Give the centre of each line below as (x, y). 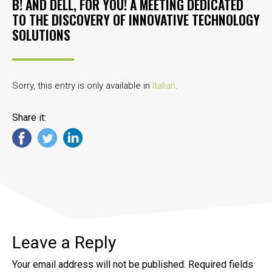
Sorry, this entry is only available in (82, 85)
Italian (164, 85)
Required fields (221, 265)
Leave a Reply (64, 243)
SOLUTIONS (41, 35)
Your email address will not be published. (99, 265)
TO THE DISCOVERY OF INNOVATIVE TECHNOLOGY (136, 19)
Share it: (29, 117)
